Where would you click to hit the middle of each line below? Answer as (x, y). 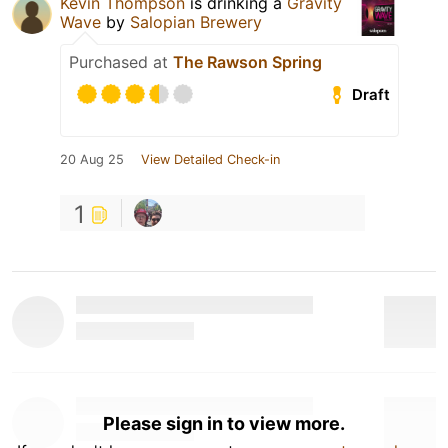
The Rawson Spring (247, 62)
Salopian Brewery (196, 22)
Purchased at (121, 62)
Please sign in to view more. (224, 423)
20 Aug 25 (92, 159)
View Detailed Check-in (210, 159)
